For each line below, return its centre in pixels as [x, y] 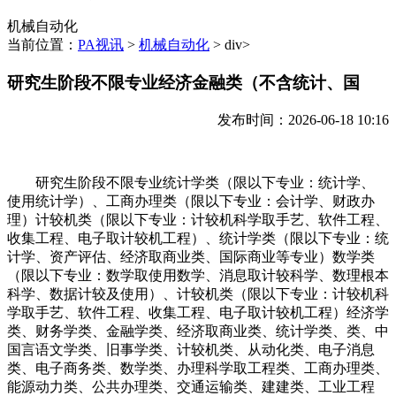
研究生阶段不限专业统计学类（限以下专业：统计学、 [191, 182]
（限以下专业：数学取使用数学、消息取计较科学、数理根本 [198, 275]
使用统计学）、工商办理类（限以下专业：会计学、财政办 [191, 201]
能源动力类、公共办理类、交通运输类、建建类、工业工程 [191, 386]
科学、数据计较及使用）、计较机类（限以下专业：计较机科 [198, 293]
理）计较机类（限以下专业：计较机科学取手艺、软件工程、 [198, 219]
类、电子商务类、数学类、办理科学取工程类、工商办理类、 [198, 368]
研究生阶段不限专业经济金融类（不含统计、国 [183, 83]
